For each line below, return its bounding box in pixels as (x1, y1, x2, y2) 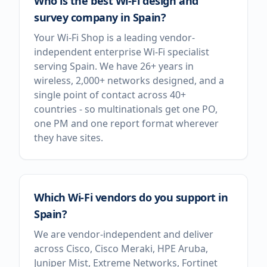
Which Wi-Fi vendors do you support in (34, 190, 228, 204)
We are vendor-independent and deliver (34, 228, 213, 241)
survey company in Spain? (34, 10, 166, 24)
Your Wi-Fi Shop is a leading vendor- (34, 31, 195, 44)
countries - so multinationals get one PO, (34, 103, 218, 116)
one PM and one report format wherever (34, 117, 219, 130)
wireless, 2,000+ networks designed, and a (34, 74, 224, 87)
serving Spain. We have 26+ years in (34, 60, 194, 73)
